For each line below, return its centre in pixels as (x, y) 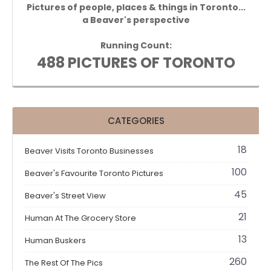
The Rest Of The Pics (64, 263)
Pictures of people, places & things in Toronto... (136, 8)
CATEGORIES (136, 121)
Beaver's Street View (65, 196)
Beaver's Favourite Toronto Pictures (94, 174)
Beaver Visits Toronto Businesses (89, 151)
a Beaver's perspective (136, 20)
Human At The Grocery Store (80, 218)
